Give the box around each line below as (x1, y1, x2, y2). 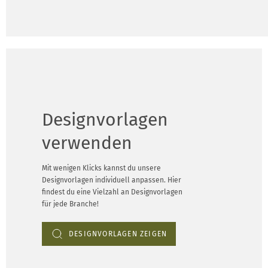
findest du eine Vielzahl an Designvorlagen (42, 187, 182, 196)
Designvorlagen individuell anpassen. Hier (42, 175, 181, 184)
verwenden (42, 132, 132, 154)
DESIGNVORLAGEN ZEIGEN (69, 229, 167, 238)
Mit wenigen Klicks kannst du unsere (42, 163, 161, 172)
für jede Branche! (42, 199, 100, 208)
